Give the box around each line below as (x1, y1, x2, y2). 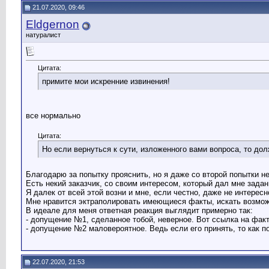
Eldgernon (26, 18, 79, 31)
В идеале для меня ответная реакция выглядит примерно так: (26, 206, 253, 216)
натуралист (26, 31, 61, 38)
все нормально (26, 111, 80, 121)
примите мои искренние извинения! (42, 77, 170, 86)
